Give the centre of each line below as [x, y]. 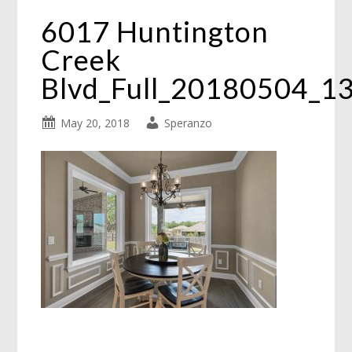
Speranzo [189, 123]
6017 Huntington [155, 31]
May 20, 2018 [95, 123]
